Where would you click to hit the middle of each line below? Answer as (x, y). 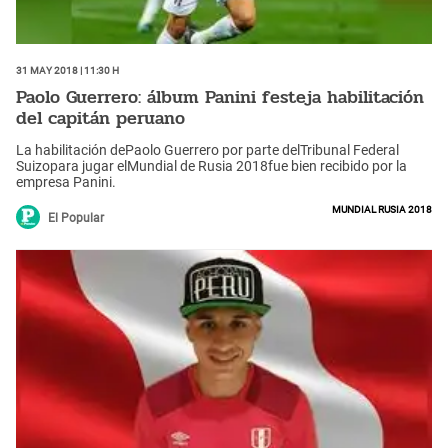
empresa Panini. (66, 181)
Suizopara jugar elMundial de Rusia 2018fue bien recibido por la (211, 165)
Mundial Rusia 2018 (382, 207)
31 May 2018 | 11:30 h (67, 68)
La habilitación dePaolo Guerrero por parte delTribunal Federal (207, 149)
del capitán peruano (100, 118)
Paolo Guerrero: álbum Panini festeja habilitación (220, 97)
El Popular (76, 217)
